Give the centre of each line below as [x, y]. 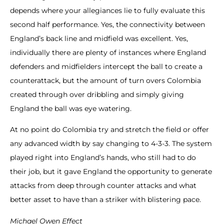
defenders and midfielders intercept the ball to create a [106, 67]
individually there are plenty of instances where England [108, 53]
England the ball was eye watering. [71, 109]
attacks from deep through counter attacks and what [103, 186]
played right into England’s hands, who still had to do [103, 158]
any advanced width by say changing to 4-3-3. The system [111, 144]
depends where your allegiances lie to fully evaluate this [107, 11]
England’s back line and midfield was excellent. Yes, [99, 39]
